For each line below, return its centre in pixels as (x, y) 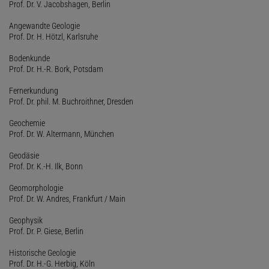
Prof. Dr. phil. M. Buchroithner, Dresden (71, 101)
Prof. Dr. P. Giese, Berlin (46, 231)
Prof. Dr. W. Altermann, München (62, 134)
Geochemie (27, 123)
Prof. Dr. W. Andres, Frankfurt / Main (67, 198)
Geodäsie (24, 155)
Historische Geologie (42, 252)
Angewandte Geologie (44, 26)
